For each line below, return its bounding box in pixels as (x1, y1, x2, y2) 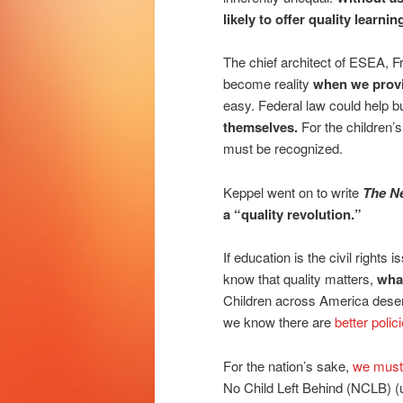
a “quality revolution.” (223, 203, 362, 224)
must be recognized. (223, 139, 343, 158)
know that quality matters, (223, 269, 377, 289)
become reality (223, 74, 313, 94)
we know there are (223, 312, 335, 332)
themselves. (223, 117, 298, 138)
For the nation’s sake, (223, 355, 353, 375)
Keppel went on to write (223, 182, 363, 201)
